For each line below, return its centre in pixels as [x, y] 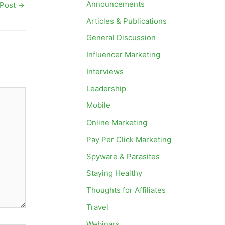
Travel [97, 207]
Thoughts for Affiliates [126, 190]
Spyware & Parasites [123, 156]
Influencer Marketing [123, 54]
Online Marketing [117, 122]
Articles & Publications [127, 21]
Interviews [105, 71]
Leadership [106, 88]
